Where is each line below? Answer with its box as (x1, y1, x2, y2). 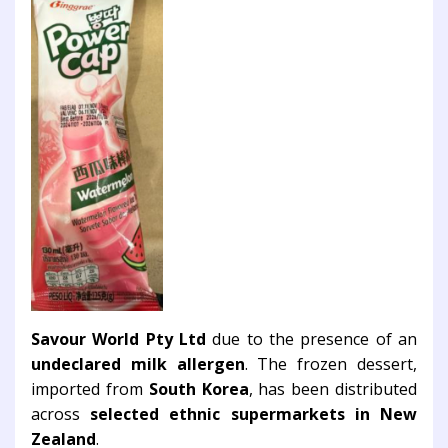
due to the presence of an (206, 328, 417, 351)
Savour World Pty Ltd (31, 328, 206, 351)
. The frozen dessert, (244, 353, 418, 376)
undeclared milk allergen (31, 353, 245, 376)
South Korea (148, 378, 249, 401)
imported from (31, 378, 149, 401)
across (31, 403, 91, 426)
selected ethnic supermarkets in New (90, 403, 418, 426)
